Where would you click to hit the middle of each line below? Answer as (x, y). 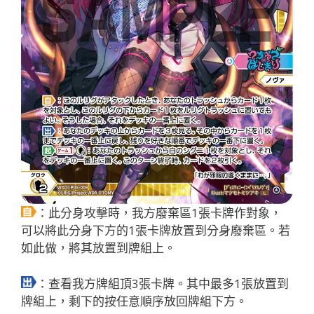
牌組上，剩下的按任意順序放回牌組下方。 (134, 301)
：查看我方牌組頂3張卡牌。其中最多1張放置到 (163, 283)
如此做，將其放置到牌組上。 (98, 248)
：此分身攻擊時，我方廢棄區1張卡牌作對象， (159, 213)
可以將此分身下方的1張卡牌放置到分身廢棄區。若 (156, 231)
